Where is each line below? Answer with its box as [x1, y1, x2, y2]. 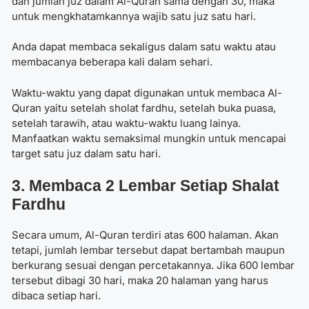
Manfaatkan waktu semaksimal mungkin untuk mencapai [12, 131, 286, 145]
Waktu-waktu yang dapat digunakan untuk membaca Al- [12, 86, 282, 99]
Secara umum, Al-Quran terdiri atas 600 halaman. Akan [12, 228, 279, 242]
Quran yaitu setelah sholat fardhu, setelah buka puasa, [12, 101, 276, 114]
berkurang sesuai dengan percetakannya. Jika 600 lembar [12, 259, 295, 272]
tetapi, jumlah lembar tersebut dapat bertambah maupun [12, 243, 285, 257]
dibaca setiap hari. [12, 289, 101, 303]
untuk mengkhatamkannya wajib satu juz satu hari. [12, 9, 256, 23]
